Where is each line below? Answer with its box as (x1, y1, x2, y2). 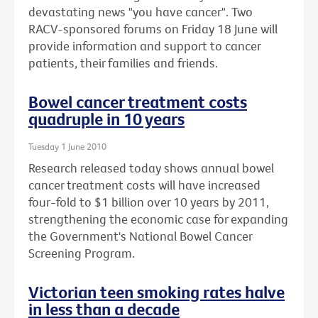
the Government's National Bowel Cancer (28, 227, 252, 244)
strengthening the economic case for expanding (28, 210, 288, 227)
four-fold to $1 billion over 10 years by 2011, (28, 193, 269, 210)
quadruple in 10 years (28, 108, 185, 130)
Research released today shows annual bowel (28, 159, 274, 176)
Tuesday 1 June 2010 (28, 141, 106, 153)
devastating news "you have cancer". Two (28, 4, 253, 21)
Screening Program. (28, 244, 135, 261)
